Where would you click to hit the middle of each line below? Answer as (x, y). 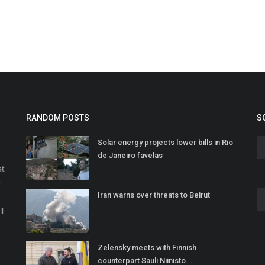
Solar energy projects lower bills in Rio (165, 143)
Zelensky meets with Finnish (147, 248)
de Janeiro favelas (130, 156)
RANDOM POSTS (58, 118)
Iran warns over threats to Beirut (154, 195)
